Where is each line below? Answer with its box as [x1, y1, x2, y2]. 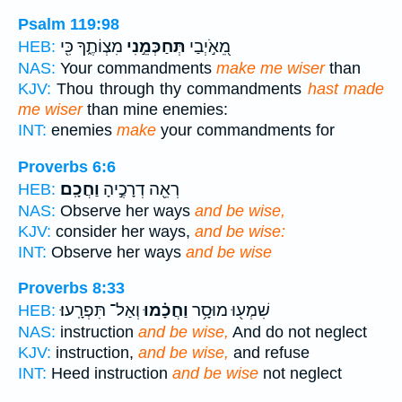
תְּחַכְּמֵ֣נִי [123, 37, 186, 57]
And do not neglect [229, 323, 367, 342]
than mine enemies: [83, 100, 228, 119]
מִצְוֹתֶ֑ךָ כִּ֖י [60, 37, 123, 57]
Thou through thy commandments [51, 80, 308, 99]
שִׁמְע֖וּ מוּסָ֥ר [188, 301, 270, 321]
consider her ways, [51, 222, 195, 240]
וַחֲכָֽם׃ [60, 179, 100, 199]
